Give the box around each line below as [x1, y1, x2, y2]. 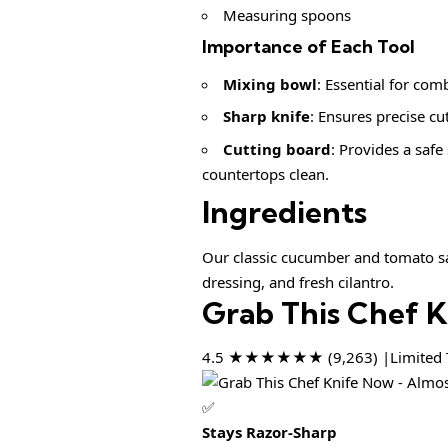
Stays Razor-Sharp [202, 422, 337, 443]
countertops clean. [202, 163, 329, 184]
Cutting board [223, 138, 331, 159]
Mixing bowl [223, 73, 317, 94]
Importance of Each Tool [202, 35, 415, 59]
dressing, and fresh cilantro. [202, 271, 394, 292]
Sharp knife [223, 106, 310, 127]
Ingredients [202, 193, 367, 232]
